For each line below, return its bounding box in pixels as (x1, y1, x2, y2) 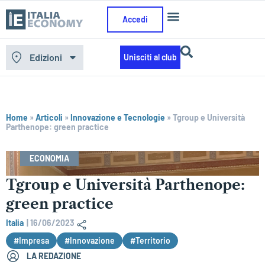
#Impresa (14, 235, 49, 245)
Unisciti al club (123, 52, 177, 62)
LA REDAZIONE (27, 250, 81, 261)
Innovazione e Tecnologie (70, 112, 165, 122)
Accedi (122, 14, 148, 24)
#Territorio (130, 235, 170, 245)
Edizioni (30, 51, 62, 63)
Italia (6, 217, 24, 228)
